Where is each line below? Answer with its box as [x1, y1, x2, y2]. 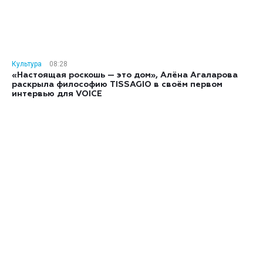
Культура [12, 59, 42, 68]
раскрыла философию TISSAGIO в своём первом [12, 80, 222, 89]
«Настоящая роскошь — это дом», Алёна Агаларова [12, 70, 238, 79]
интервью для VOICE [12, 89, 102, 98]
